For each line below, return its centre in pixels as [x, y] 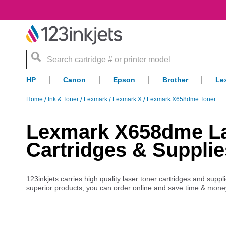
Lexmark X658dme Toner [181, 100]
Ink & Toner [64, 100]
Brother [175, 80]
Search [53, 54]
